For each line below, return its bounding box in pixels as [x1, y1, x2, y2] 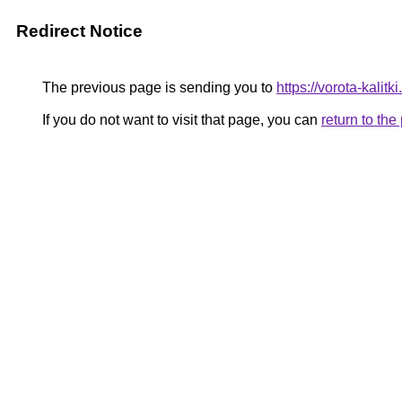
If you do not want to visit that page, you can [39, 112, 321, 127]
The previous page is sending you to [39, 80, 276, 95]
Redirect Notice [16, 22, 143, 40]
